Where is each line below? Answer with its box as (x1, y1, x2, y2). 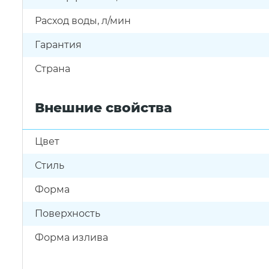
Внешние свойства (35, 100, 172, 116)
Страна (35, 63, 70, 74)
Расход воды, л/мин (35, 15, 131, 26)
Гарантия (35, 39, 82, 50)
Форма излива (35, 232, 108, 243)
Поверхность (35, 208, 100, 219)
